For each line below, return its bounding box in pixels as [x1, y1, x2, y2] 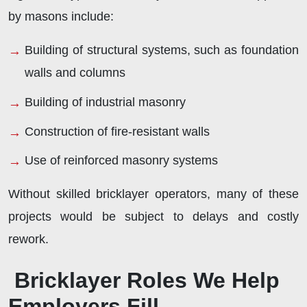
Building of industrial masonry [25, 95, 186, 109]
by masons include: [8, 10, 114, 24]
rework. [8, 232, 49, 247]
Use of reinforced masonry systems [25, 153, 218, 168]
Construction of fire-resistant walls [25, 124, 210, 138]
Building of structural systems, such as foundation [25, 43, 299, 58]
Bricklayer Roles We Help [14, 268, 280, 293]
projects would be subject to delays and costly [8, 210, 299, 224]
